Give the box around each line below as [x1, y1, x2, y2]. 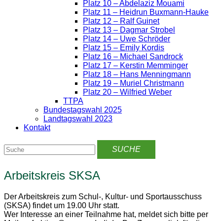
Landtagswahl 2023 [43, 114, 112, 123]
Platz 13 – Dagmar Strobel [83, 26, 175, 34]
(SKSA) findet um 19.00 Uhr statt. [4, 201, 119, 210]
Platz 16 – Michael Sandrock [83, 52, 183, 61]
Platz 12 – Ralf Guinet [83, 17, 159, 25]
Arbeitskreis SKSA [4, 168, 100, 182]
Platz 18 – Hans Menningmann [83, 70, 191, 78]
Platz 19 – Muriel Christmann [83, 79, 184, 87]
